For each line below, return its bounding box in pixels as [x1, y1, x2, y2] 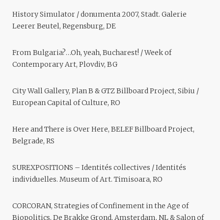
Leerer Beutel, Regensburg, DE [12, 22, 116, 31]
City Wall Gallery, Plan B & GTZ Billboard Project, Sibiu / [12, 86, 199, 96]
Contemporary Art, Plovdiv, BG [12, 60, 117, 69]
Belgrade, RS [12, 137, 55, 146]
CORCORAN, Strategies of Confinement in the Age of [12, 201, 189, 211]
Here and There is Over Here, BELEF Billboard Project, [12, 125, 194, 134]
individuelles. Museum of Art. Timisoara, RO [12, 175, 163, 184]
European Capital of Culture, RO [12, 98, 120, 108]
